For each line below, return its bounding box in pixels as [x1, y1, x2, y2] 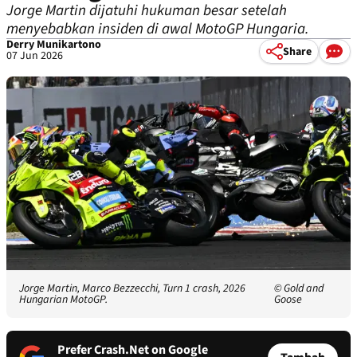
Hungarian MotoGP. [19, 292, 108, 308]
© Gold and [273, 280, 324, 297]
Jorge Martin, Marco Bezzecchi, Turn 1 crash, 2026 [19, 280, 245, 297]
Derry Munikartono [6, 37, 101, 53]
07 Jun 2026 [6, 48, 63, 64]
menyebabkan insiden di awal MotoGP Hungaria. [6, 18, 309, 40]
